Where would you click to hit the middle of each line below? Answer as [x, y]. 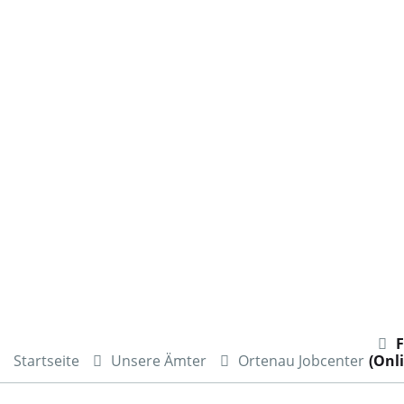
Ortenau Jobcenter [301, 361]
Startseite [46, 361]
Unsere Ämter [159, 361]
